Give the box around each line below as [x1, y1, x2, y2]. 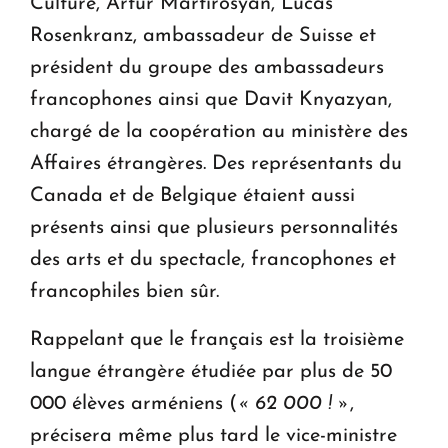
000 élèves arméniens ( [30, 393, 237, 414]
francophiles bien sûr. [30, 281, 219, 302]
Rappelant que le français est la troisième [30, 329, 404, 350]
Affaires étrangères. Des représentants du [30, 153, 402, 174]
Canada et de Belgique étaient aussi [30, 185, 355, 206]
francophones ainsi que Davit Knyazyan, [30, 89, 392, 110]
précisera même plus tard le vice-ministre [30, 425, 397, 446]
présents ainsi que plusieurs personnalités [30, 217, 398, 238]
